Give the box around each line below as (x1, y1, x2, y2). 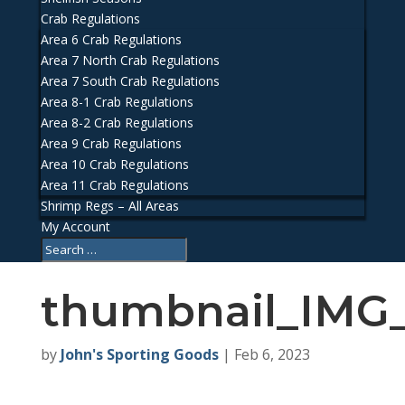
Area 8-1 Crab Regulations (40, 93, 193, 110)
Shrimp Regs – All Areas (40, 197, 179, 214)
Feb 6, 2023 (233, 344, 310, 364)
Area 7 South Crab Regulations (40, 72, 220, 89)
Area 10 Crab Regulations (40, 155, 189, 173)
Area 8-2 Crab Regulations (40, 114, 193, 131)
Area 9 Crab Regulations (40, 135, 182, 152)
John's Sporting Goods (60, 344, 219, 364)
